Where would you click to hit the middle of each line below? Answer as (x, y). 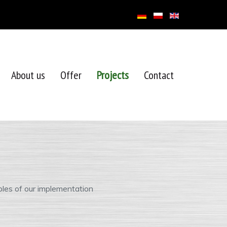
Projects (113, 75)
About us (28, 75)
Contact (159, 75)
